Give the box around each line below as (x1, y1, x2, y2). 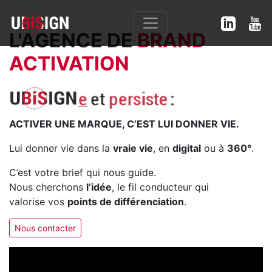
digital (172, 142, 201, 154)
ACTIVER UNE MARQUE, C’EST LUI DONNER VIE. (9, 118, 239, 130)
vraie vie (113, 142, 153, 154)
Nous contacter (15, 223, 76, 233)
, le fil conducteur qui (112, 181, 209, 193)
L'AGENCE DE (9, 29, 137, 52)
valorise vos (9, 195, 67, 208)
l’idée (86, 181, 112, 193)
